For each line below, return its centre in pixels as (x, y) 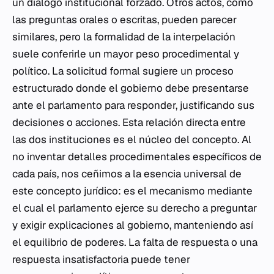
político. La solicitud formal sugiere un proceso (123, 71)
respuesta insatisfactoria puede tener (101, 259)
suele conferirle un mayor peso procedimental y (126, 54)
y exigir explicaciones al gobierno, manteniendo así (133, 225)
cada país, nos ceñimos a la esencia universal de (127, 174)
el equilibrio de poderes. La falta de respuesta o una (135, 242)
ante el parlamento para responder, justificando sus (133, 105)
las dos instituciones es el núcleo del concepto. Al (132, 139)
